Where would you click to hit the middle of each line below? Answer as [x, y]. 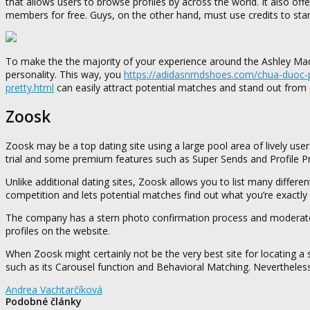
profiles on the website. [58, 231]
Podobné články [44, 302]
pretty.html [30, 87]
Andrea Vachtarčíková [54, 290]
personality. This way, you [65, 74]
